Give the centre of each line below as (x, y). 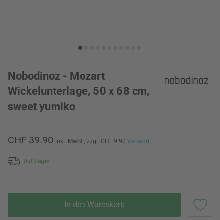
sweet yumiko (42, 106)
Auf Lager (36, 161)
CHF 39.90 (30, 140)
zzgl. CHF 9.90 (107, 141)
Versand (138, 141)
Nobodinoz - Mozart (56, 76)
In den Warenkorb (94, 204)
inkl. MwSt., (70, 141)
